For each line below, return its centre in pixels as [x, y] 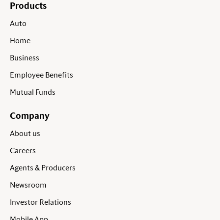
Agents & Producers [43, 168]
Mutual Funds [33, 93]
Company [30, 117]
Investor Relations [41, 203]
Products [28, 7]
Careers [23, 151]
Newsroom [28, 185]
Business [25, 58]
